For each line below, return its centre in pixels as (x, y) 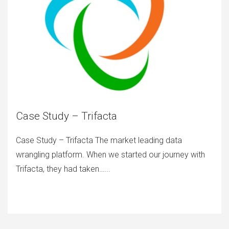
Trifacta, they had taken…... (63, 169)
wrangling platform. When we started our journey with (110, 155)
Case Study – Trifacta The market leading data (99, 140)
